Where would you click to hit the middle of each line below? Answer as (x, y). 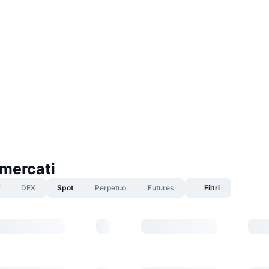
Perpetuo (110, 188)
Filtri (212, 188)
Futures (161, 188)
